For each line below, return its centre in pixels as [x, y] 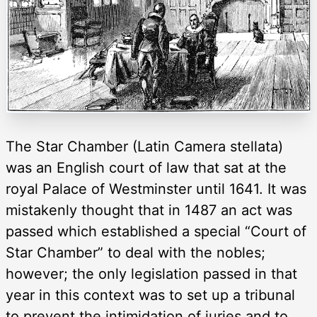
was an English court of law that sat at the [146, 168]
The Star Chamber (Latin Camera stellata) [144, 147]
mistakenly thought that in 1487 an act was [149, 211]
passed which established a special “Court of [156, 232]
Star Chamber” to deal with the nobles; [136, 253]
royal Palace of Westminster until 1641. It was [156, 189]
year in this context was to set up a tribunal [150, 295]
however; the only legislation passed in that [151, 274]
